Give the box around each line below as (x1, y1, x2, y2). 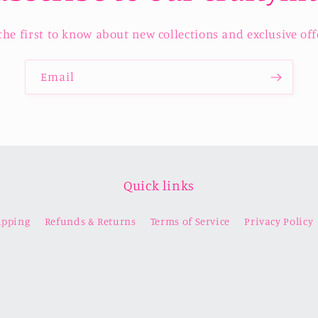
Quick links (124, 177, 194, 194)
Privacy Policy (244, 215, 314, 228)
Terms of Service (150, 215, 230, 228)
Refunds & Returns (44, 215, 136, 228)
